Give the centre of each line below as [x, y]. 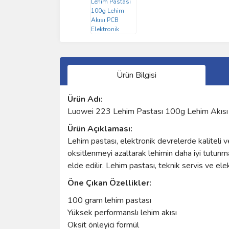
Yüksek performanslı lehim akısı [122, 212]
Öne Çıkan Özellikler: [109, 183]
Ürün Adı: [85, 99]
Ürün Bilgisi [136, 75]
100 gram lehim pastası [109, 200]
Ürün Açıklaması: [100, 129]
